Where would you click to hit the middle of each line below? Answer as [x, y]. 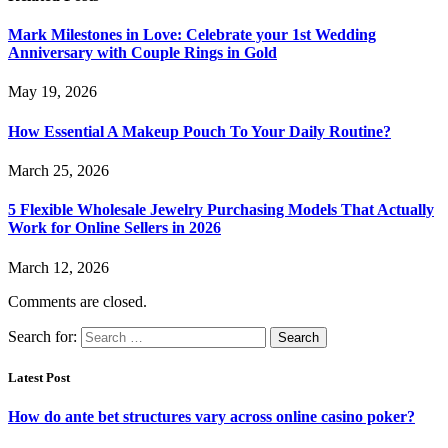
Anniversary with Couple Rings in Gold [142, 53]
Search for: [42, 336]
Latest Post [39, 377]
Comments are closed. [77, 301]
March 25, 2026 [58, 171]
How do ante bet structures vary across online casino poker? [211, 416]
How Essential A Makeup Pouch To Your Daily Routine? [199, 131]
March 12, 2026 [58, 267]
